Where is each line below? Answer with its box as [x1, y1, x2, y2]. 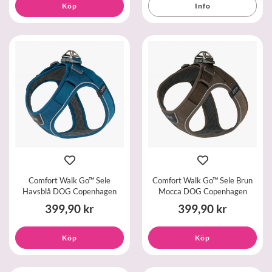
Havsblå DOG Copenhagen [22, 186, 117, 197]
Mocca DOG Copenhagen [158, 186, 247, 197]
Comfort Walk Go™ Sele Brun [152, 175, 253, 186]
